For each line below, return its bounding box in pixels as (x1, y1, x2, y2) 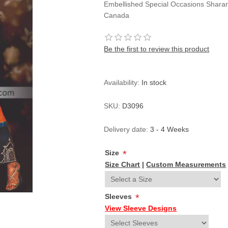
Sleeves (105, 192, 134, 201)
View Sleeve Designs (105, 204, 177, 212)
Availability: (104, 78, 140, 87)
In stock (141, 78, 167, 87)
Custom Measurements (146, 160, 226, 168)
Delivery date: (104, 125, 149, 133)
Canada (104, 11, 130, 19)
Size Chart (105, 160, 140, 168)
